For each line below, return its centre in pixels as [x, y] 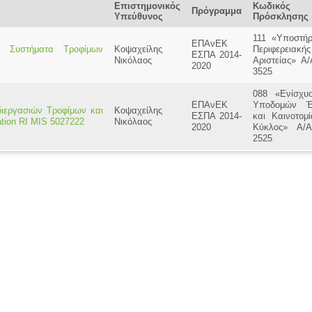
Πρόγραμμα [217, 11]
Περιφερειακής [282, 49]
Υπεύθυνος [139, 17]
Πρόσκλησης [281, 17]
